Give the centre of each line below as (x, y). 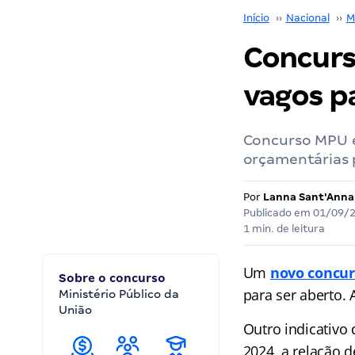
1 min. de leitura (284, 229)
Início (256, 18)
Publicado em (278, 213)
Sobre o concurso (112, 278)
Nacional (307, 18)
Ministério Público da (119, 294)
